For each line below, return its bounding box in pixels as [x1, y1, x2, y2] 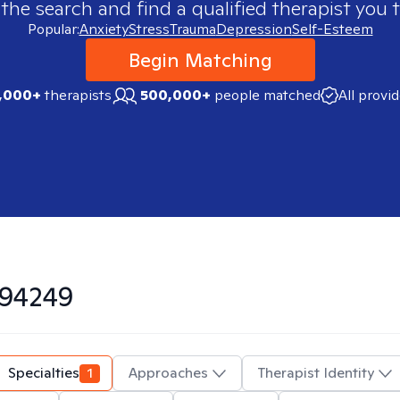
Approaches [129, 363, 208, 382]
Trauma [169, 20, 216, 38]
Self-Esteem [291, 20, 373, 38]
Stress [128, 20, 170, 38]
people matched [213, 86, 321, 104]
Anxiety [79, 20, 129, 38]
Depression [215, 20, 292, 38]
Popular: [27, 20, 79, 38]
